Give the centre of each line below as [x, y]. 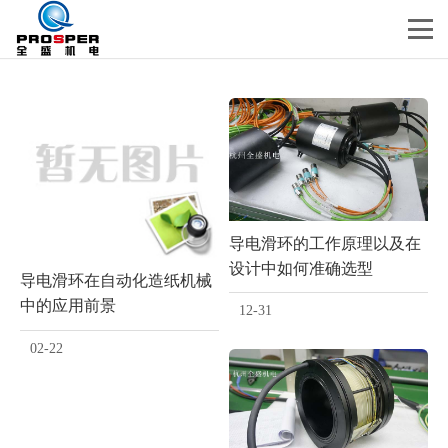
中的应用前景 [68, 305]
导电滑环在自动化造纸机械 [116, 280]
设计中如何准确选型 [301, 268]
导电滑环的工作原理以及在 [325, 243]
